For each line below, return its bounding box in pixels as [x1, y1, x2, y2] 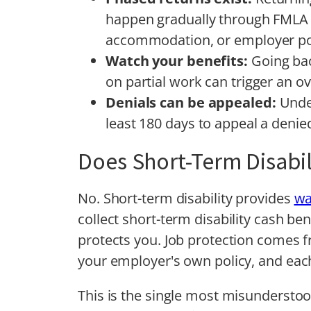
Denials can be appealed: [106, 92, 280, 112]
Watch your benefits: [106, 51, 251, 70]
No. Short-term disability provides [78, 188, 294, 208]
